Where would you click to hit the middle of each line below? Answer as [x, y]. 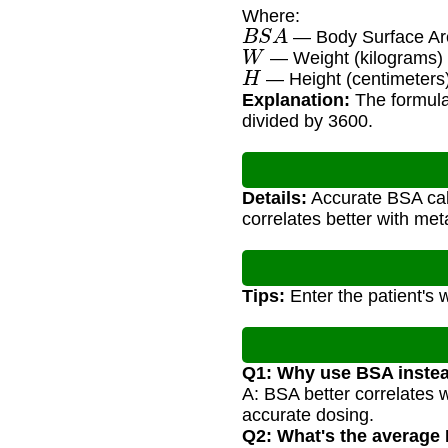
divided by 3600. [307, 121]
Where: [271, 16]
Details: [274, 198]
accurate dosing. [308, 415]
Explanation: [296, 100]
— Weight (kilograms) [353, 58]
